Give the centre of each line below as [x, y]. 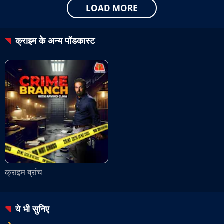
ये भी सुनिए [32, 209]
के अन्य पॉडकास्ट [66, 40]
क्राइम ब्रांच [24, 172]
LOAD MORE [112, 8]
